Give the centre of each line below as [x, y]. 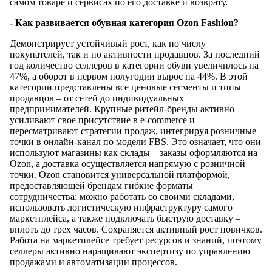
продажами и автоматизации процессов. [95, 262]
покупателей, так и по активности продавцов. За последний [135, 55]
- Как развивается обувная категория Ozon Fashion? [124, 23]
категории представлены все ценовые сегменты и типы [125, 87]
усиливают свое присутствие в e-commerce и [102, 120]
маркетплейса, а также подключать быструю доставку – [125, 219]
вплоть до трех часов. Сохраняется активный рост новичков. [136, 229]
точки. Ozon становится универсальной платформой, [120, 175]
